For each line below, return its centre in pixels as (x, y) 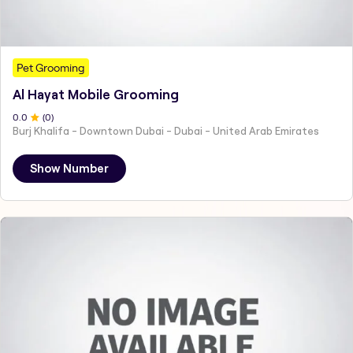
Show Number (69, 168)
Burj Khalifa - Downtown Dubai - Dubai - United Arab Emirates (166, 130)
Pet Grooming (51, 67)
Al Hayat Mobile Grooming (96, 94)
